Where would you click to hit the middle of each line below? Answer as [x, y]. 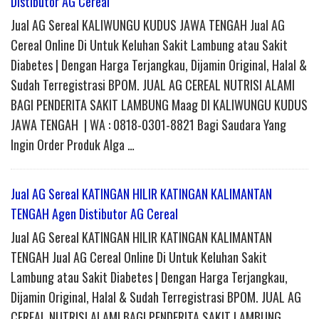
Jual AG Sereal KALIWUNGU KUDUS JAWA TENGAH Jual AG [148, 25]
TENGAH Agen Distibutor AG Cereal [94, 214]
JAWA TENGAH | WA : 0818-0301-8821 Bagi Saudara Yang [148, 125]
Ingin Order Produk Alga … [73, 145]
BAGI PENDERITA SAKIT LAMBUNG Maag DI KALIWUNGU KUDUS [159, 105]
